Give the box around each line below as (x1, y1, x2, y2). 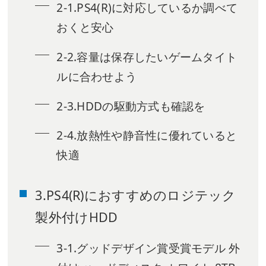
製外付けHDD (35, 208, 118, 226)
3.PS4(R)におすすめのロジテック (35, 186, 236, 204)
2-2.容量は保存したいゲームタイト (56, 49, 237, 65)
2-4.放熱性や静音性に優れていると (56, 128, 237, 144)
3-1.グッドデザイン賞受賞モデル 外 (56, 240, 240, 256)
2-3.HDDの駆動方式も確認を (56, 98, 205, 114)
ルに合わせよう (56, 69, 137, 85)
